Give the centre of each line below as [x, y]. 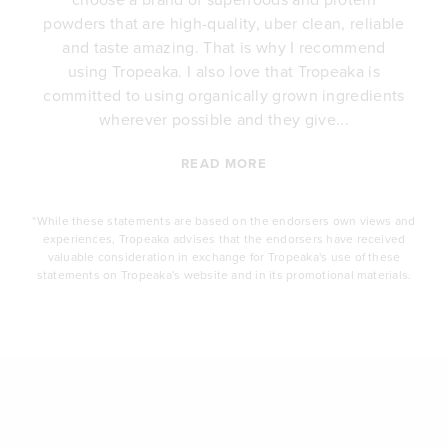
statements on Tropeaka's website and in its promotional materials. [224, 274]
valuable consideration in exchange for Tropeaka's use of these [224, 256]
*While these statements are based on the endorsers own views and [224, 220]
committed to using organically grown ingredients [224, 94]
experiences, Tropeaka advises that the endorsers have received [224, 238]
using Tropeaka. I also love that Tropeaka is [224, 70]
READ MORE [224, 164]
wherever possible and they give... [224, 118]
